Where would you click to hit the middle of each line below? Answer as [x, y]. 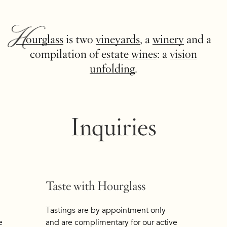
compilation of [66, 54]
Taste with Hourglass [96, 186]
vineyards [118, 39]
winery [168, 39]
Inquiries [113, 127]
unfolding [112, 69]
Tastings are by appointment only [106, 211]
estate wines [129, 54]
